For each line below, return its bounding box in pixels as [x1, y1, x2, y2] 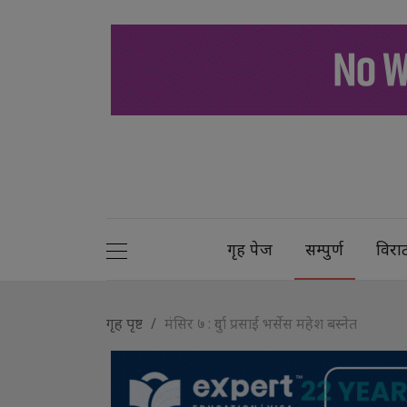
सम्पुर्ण [305, 237, 344, 260]
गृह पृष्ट [106, 313, 143, 333]
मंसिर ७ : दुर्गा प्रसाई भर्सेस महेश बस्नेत [164, 313, 357, 333]
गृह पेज [227, 237, 273, 260]
